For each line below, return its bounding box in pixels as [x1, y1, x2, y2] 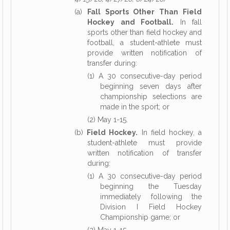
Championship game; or [100, 213, 180, 221]
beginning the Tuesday [100, 182, 202, 190]
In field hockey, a [138, 128, 202, 137]
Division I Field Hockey [100, 203, 202, 211]
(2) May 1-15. [87, 116, 128, 124]
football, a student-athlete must [87, 39, 202, 47]
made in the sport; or [100, 103, 169, 111]
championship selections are [100, 92, 202, 101]
